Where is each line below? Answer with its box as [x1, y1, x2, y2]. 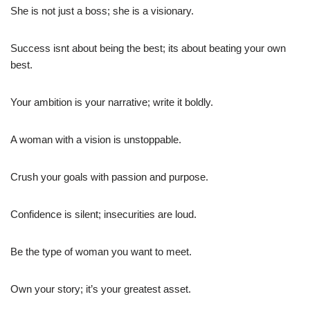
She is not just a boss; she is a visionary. [10, 4, 194, 17]
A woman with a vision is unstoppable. [10, 133, 181, 145]
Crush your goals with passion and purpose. [10, 170, 208, 183]
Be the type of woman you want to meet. [10, 245, 192, 257]
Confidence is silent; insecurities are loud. [10, 208, 197, 220]
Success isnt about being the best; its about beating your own [10, 42, 286, 54]
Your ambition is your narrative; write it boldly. [10, 95, 213, 108]
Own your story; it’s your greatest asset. [10, 282, 191, 295]
